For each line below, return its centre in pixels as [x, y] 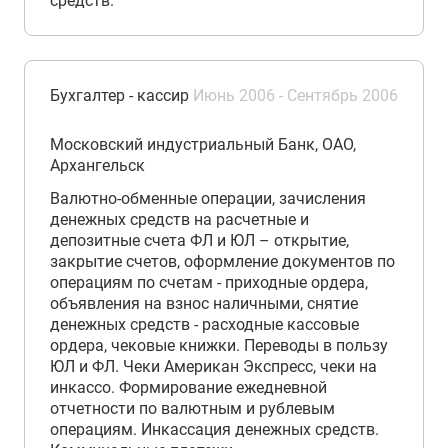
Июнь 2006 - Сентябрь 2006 [295, 95]
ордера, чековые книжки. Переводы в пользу [219, 345]
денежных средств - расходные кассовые [204, 324]
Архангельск [97, 165]
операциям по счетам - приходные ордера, [209, 282]
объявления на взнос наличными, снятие [204, 303]
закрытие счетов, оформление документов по [222, 261]
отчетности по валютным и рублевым [192, 408]
